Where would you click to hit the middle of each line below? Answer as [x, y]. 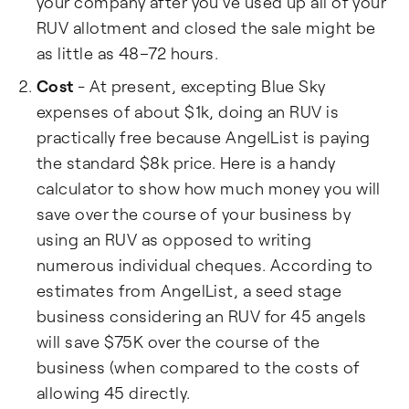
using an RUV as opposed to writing [174, 239]
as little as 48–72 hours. [128, 53]
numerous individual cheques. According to [205, 265]
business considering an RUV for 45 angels [202, 316]
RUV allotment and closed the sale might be [206, 27]
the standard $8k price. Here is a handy [186, 163]
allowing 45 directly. [114, 393]
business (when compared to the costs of [199, 367]
